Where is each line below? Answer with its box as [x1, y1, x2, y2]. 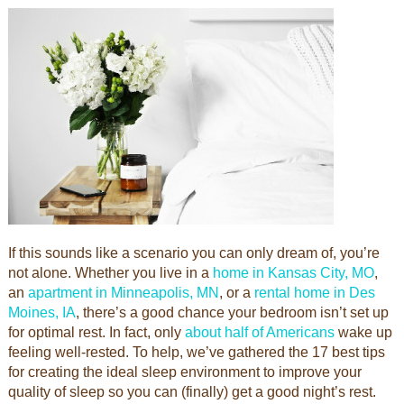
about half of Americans [184, 325, 335, 340]
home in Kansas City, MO [212, 265, 374, 280]
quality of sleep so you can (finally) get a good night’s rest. [7, 384, 376, 399]
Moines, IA [7, 305, 76, 320]
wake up [334, 325, 392, 340]
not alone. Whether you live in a [7, 265, 213, 280]
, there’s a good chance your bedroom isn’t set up [75, 305, 389, 320]
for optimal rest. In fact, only [7, 325, 185, 340]
